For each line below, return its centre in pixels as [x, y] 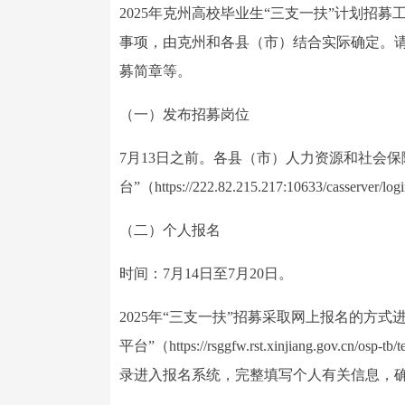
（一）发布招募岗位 [184, 114]
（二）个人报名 [170, 230]
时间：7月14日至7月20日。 [206, 273]
